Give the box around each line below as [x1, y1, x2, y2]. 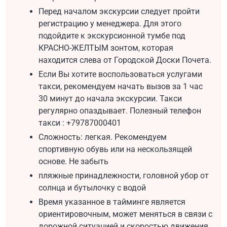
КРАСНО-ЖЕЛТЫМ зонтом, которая [39, 43, 173, 53]
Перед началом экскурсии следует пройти [39, 6, 200, 16]
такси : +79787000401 [39, 118, 121, 128]
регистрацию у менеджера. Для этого [39, 18, 181, 28]
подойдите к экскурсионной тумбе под [39, 30, 185, 41]
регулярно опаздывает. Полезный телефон [39, 105, 201, 116]
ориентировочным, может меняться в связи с [39, 209, 212, 219]
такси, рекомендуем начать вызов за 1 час [39, 81, 203, 91]
